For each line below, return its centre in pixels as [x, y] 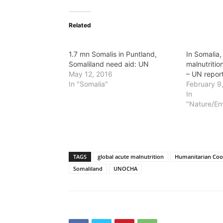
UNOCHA [125, 168]
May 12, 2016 [91, 74]
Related [80, 25]
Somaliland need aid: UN [109, 64]
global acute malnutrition [131, 157]
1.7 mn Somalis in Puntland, [113, 54]
